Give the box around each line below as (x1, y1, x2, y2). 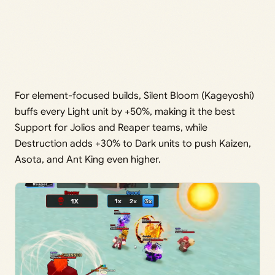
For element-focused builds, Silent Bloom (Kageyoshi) (15, 90, 254, 103)
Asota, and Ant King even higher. (15, 153, 161, 166)
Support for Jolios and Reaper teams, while (15, 122, 207, 134)
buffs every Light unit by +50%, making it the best (15, 106, 235, 118)
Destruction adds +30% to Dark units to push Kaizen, (15, 137, 251, 150)
